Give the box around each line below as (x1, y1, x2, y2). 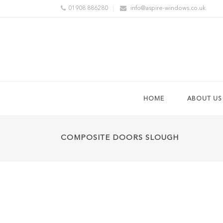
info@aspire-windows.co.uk (129, 5, 206, 11)
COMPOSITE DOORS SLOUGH (61, 134, 179, 142)
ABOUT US (187, 96, 222, 102)
